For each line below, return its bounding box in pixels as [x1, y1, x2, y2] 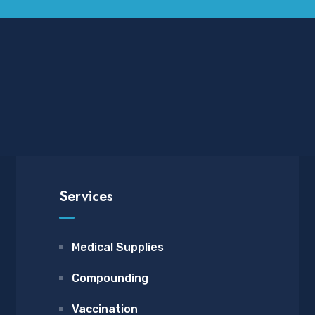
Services [59, 186, 113, 207]
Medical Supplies [72, 240, 164, 254]
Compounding [72, 271, 148, 285]
